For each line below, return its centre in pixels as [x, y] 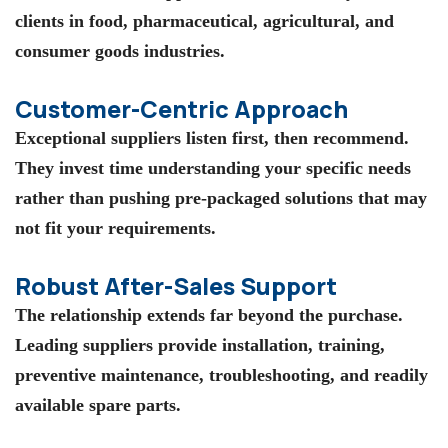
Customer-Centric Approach [181, 108]
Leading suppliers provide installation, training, [200, 344]
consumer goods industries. [120, 51]
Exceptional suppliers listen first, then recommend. [212, 137]
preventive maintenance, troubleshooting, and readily [221, 374]
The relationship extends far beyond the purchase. [209, 314]
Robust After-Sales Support [176, 285]
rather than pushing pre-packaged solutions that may [221, 197]
